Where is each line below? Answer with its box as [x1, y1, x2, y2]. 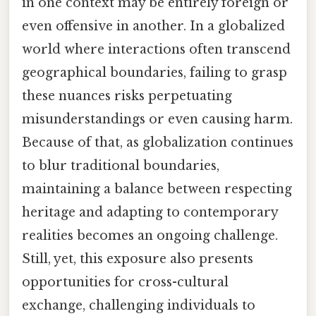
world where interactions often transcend [22, 41, 291, 57]
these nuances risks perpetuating [22, 87, 232, 104]
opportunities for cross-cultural [22, 274, 229, 290]
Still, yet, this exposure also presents [22, 250, 253, 267]
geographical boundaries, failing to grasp [22, 64, 287, 80]
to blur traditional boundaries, [22, 157, 219, 174]
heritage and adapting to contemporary [22, 204, 278, 220]
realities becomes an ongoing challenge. [22, 227, 278, 243]
